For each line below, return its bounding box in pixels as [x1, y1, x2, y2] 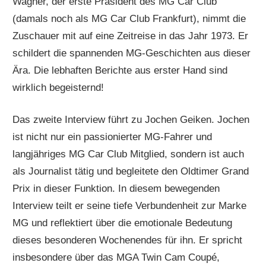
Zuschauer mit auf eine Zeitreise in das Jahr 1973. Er [12, 30, 249, 42]
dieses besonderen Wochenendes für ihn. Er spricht [12, 235, 243, 246]
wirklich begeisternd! [12, 81, 104, 93]
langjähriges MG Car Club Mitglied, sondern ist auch [12, 148, 245, 160]
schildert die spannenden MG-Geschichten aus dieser [12, 47, 251, 59]
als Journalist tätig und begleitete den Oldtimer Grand [12, 166, 249, 178]
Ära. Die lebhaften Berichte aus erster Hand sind [12, 64, 228, 76]
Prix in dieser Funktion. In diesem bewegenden [12, 183, 220, 195]
